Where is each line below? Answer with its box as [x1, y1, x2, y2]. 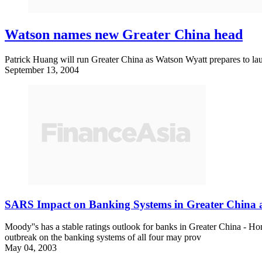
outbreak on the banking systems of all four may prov [5, 232, 201, 243]
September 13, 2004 [5, 64, 79, 75]
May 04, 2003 [5, 243, 57, 253]
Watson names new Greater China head [5, 26, 243, 42]
